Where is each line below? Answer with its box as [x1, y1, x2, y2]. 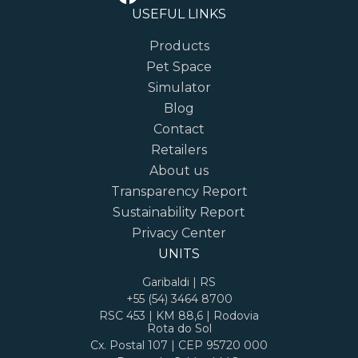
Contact [153, 121, 205, 137]
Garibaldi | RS [142, 275, 216, 290]
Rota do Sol [146, 321, 212, 336]
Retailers [151, 142, 207, 158]
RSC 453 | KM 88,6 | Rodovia [99, 308, 259, 324]
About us [149, 163, 209, 179]
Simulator [147, 80, 211, 96]
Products [149, 38, 209, 54]
